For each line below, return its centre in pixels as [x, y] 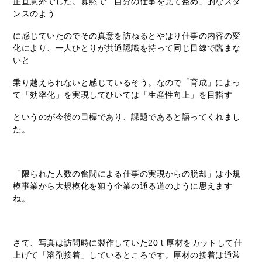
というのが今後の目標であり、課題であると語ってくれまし [127, 117]
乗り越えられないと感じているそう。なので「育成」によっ [127, 82]
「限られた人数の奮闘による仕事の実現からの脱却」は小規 [127, 173]
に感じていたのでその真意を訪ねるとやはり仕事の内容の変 [127, 35]
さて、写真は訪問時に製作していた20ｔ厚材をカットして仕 [128, 242]
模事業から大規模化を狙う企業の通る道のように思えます [123, 186]
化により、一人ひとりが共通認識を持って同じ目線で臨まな [127, 48]
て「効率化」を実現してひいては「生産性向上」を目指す [123, 94]
